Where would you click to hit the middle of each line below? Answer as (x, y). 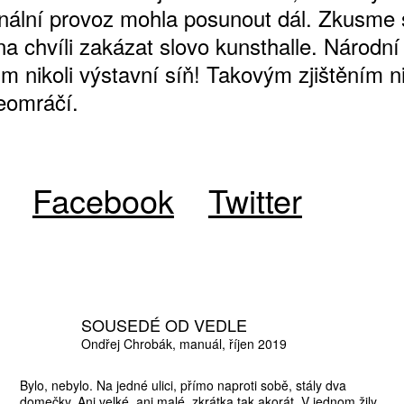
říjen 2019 (258, 344)
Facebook (103, 200)
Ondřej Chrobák (127, 344)
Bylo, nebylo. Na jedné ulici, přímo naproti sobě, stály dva (184, 385)
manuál (201, 344)
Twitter (255, 200)
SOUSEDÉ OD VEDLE (165, 325)
